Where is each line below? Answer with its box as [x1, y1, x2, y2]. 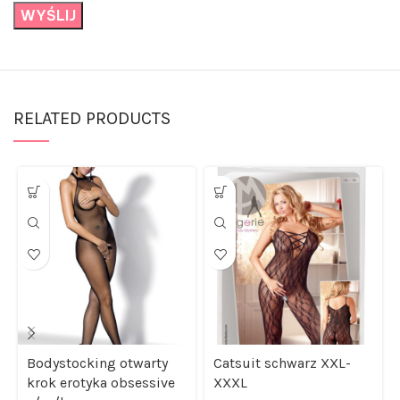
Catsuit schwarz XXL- [213, 352, 351, 370]
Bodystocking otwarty [27, 352, 168, 370]
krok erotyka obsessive [27, 371, 175, 389]
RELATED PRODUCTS [13, 105, 171, 127]
